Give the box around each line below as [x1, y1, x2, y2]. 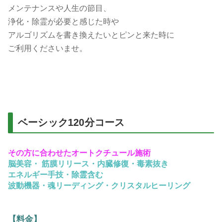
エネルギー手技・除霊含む [8, 170, 103, 179]
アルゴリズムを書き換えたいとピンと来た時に [8, 30, 174, 39]
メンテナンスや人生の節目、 [8, 3, 111, 12]
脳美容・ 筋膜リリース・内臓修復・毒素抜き [8, 159, 168, 168]
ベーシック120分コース [18, 116, 125, 128]
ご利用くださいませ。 [8, 44, 87, 53]
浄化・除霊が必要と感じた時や [8, 17, 119, 26]
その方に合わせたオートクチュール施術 [8, 148, 151, 157]
